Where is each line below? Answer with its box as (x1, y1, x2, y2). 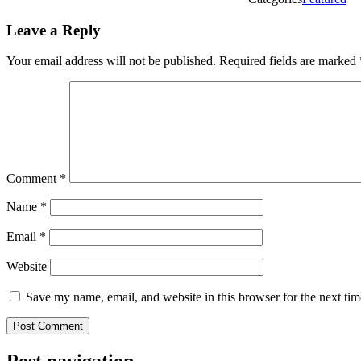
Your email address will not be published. (6, 54, 216, 68)
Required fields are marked (219, 54, 359, 68)
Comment (6, 172, 60, 186)
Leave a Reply (6, 21, 101, 39)
